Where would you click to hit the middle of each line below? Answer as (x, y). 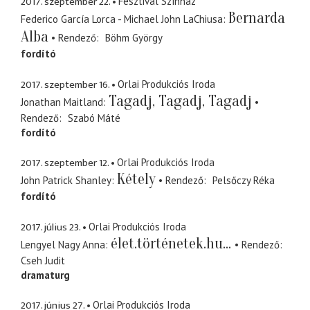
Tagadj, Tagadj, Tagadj (180, 101)
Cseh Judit (43, 260)
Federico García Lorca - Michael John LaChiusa (122, 19)
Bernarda (257, 18)
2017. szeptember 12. (65, 163)
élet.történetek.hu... (173, 243)
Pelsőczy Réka (243, 181)
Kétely (136, 180)
